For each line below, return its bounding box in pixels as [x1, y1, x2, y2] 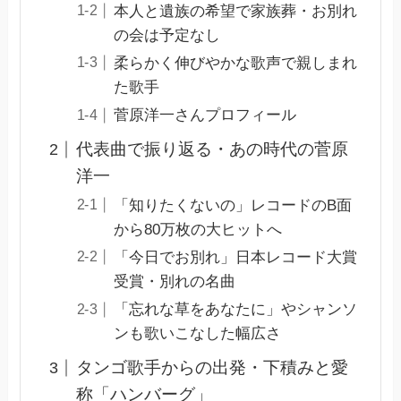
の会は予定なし [113, 26, 220, 44]
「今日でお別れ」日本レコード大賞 [113, 249, 357, 267]
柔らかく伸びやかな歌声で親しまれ [113, 55, 357, 73]
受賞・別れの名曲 [113, 273, 235, 291]
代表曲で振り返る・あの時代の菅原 [75, 139, 348, 158]
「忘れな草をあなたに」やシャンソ [113, 301, 357, 319]
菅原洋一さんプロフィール [113, 107, 296, 124]
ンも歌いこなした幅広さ [113, 325, 281, 343]
